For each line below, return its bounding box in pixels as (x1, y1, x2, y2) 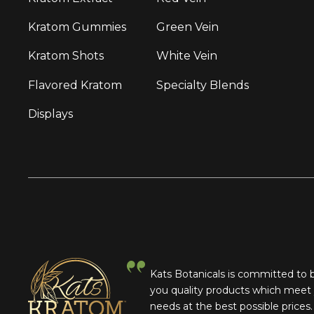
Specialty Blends (156, 78, 250, 92)
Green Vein (156, 20, 219, 34)
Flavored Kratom (28, 78, 122, 92)
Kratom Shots (28, 49, 104, 63)
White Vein (156, 49, 218, 63)
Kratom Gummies (28, 20, 126, 34)
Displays (28, 107, 73, 121)
